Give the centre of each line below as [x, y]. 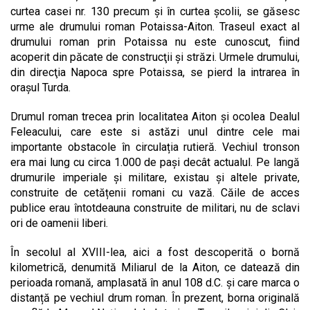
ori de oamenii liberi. [59, 224]
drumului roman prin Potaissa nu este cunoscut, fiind [155, 42]
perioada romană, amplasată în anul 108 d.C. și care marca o [155, 283]
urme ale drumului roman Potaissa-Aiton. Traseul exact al [155, 27]
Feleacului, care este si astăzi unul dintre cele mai [155, 132]
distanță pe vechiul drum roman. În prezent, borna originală [155, 298]
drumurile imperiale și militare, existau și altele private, [155, 178]
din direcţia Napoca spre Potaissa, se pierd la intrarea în [155, 73]
